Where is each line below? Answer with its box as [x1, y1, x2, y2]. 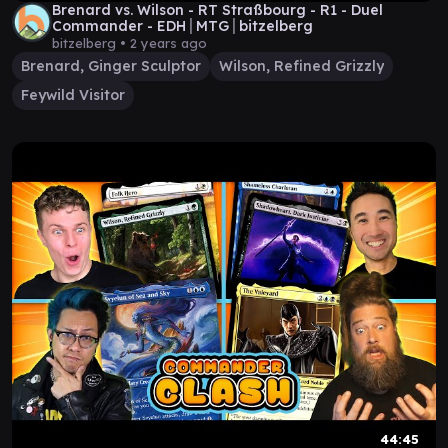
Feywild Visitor [21, 86, 125, 104]
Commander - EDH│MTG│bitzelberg [52, 17, 313, 35]
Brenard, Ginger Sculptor [21, 57, 201, 75]
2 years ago [130, 35, 207, 51]
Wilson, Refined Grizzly [219, 57, 384, 75]
